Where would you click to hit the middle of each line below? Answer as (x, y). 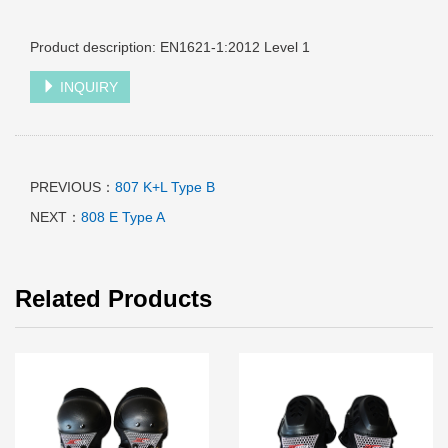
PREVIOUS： (72, 187)
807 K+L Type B (165, 187)
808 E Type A (123, 217)
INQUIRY (87, 87)
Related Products (113, 298)
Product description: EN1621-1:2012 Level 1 (170, 47)
